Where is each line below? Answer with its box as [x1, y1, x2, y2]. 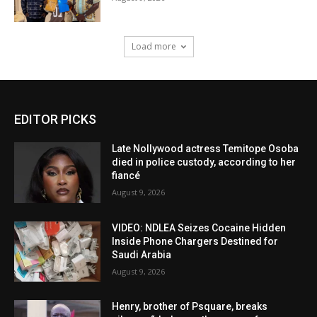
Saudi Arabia [112, 248, 172, 260]
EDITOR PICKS [14, 111, 96, 127]
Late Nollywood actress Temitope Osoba [112, 142, 299, 154]
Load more [131, 40, 176, 52]
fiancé [112, 169, 141, 181]
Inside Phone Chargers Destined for [112, 235, 279, 247]
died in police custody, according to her [112, 156, 296, 168]
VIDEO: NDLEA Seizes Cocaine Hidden [112, 221, 287, 234]
